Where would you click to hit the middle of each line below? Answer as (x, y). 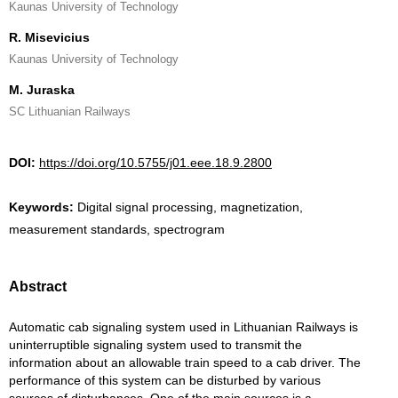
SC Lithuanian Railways (70, 111)
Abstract (38, 287)
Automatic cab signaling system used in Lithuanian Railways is (183, 327)
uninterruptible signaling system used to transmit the (155, 345)
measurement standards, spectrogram (117, 229)
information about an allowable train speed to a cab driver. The (185, 362)
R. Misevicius (49, 37)
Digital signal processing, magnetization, (190, 207)
